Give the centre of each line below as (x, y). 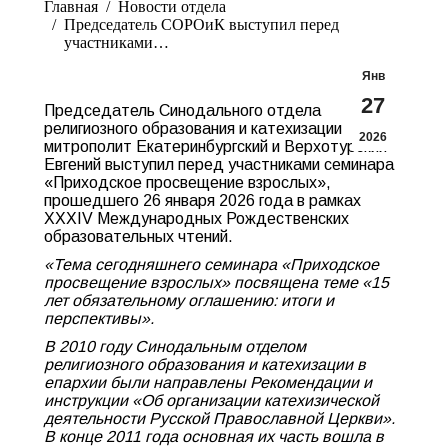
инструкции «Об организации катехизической (211, 400)
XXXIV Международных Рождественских (196, 218)
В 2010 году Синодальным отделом (175, 346)
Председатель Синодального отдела (182, 110)
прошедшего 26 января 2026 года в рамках (202, 200)
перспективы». (99, 318)
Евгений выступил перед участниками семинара (219, 164)
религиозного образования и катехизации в (205, 364)
